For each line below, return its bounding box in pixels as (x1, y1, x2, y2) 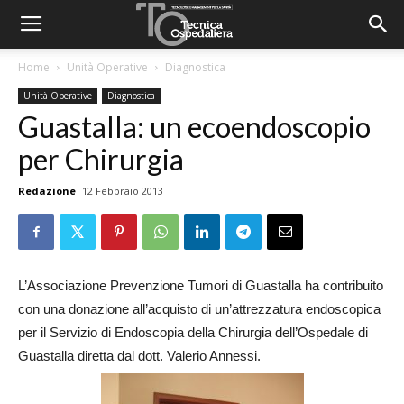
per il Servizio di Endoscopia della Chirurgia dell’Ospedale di (18, 325, 368, 340)
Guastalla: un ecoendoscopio (18, 109, 371, 144)
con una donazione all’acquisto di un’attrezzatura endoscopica (18, 301, 381, 317)
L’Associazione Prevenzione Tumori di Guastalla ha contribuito (18, 278, 383, 293)
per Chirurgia (18, 142, 184, 177)
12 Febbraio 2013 (82, 184, 163, 197)
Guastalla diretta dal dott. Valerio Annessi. (18, 348, 261, 363)
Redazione (18, 184, 76, 197)
